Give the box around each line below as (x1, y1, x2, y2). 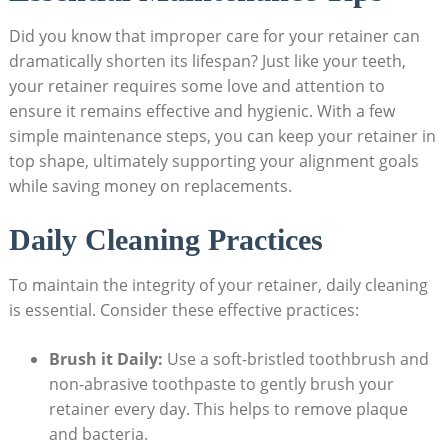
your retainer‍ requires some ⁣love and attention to (8, 74, 385, 97)
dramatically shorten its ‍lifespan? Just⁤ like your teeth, (8, 49, 406, 72)
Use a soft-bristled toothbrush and (162, 347, 429, 370)
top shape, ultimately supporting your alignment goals (8, 149, 419, 172)
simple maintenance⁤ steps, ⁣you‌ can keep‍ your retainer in (8, 124, 436, 147)
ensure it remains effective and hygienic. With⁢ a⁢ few (8, 99, 395, 122)
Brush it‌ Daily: (48, 347, 163, 370)
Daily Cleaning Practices (8, 222, 323, 256)
